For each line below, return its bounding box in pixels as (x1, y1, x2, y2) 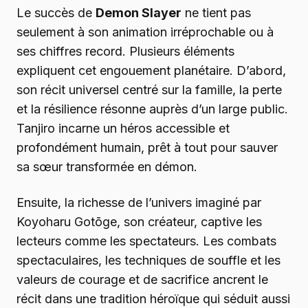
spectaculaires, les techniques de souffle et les (16, 252, 280, 267)
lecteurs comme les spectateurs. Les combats (16, 233, 276, 248)
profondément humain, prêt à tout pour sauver (16, 140, 278, 155)
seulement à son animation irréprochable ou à (16, 24, 274, 39)
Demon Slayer (96, 5, 181, 20)
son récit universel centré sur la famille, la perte (16, 82, 282, 97)
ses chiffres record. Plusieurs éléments (16, 43, 234, 58)
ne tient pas (181, 5, 251, 20)
